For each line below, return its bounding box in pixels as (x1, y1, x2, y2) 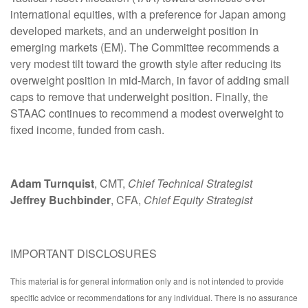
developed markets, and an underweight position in (10, 22, 258, 38)
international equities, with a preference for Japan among (10, 5, 286, 22)
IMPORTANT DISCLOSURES (10, 245, 157, 261)
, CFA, (111, 191, 144, 208)
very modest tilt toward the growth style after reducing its (10, 55, 281, 71)
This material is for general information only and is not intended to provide (10, 274, 284, 287)
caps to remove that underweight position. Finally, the (10, 88, 268, 104)
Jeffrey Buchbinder (10, 191, 111, 208)
